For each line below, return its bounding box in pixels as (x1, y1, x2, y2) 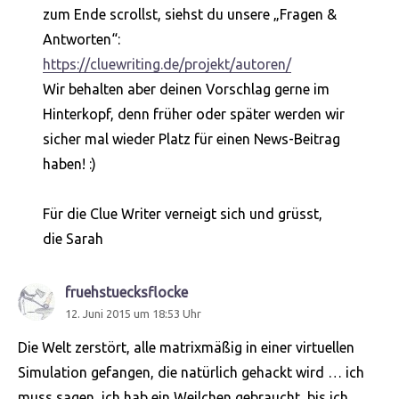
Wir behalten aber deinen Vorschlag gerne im (43, 81, 330, 98)
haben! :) (43, 156, 96, 173)
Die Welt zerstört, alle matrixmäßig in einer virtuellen (18, 339, 354, 356)
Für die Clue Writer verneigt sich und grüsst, (43, 206, 322, 223)
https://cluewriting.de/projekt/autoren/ (43, 56, 291, 73)
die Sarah (43, 231, 103, 248)
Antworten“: (43, 31, 120, 48)
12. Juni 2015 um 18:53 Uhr (65, 307, 202, 321)
